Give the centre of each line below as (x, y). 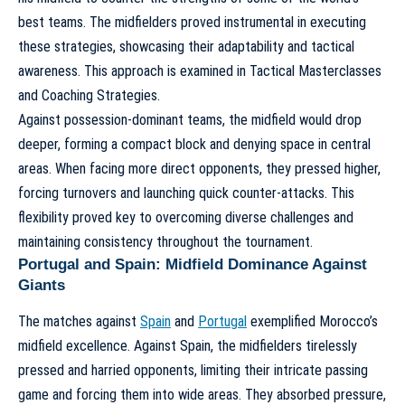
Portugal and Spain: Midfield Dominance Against (193, 265)
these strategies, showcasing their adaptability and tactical (186, 47)
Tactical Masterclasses (316, 71)
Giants (42, 286)
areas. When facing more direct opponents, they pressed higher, (199, 169)
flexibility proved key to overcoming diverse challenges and (186, 218)
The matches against (79, 322)
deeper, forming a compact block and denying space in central (194, 145)
